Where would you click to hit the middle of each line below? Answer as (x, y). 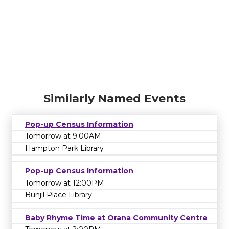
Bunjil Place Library (59, 195)
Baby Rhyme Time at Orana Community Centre (116, 217)
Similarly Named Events (114, 98)
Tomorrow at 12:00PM (65, 183)
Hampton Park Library (64, 148)
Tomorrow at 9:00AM (63, 136)
